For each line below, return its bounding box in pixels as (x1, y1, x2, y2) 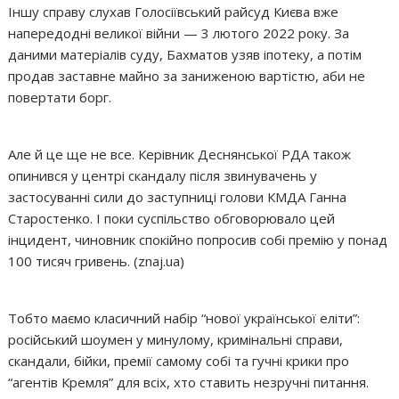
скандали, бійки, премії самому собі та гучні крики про (8, 351, 350, 370)
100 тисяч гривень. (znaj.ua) (8, 251, 185, 270)
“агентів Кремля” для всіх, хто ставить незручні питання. (8, 372, 370, 391)
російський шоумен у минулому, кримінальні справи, (8, 330, 344, 348)
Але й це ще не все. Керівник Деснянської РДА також (8, 144, 352, 163)
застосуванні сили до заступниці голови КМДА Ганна (8, 187, 347, 206)
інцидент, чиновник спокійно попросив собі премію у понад (8, 230, 388, 248)
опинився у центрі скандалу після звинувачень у (8, 166, 318, 184)
